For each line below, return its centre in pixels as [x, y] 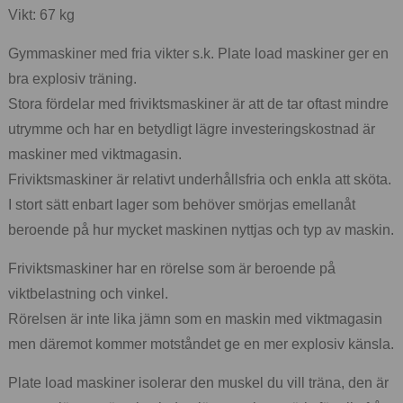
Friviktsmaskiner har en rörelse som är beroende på [172, 268]
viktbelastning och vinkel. [88, 293]
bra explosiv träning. [72, 78]
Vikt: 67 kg [41, 14]
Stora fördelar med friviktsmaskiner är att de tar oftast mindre [198, 103]
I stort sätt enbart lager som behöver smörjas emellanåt [182, 204]
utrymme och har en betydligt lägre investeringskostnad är [192, 129]
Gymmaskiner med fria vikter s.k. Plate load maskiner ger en [198, 53]
